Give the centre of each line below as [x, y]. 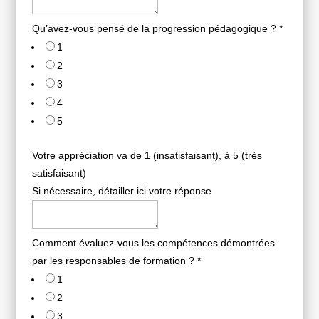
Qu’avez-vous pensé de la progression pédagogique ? [155, 29]
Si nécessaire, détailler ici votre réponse [121, 191]
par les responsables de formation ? [114, 261]
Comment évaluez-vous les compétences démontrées [153, 243]
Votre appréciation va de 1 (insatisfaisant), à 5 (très [147, 156]
